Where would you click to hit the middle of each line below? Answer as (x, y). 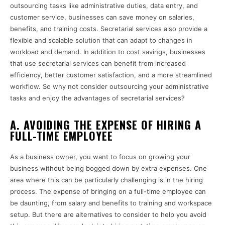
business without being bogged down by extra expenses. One (108, 168)
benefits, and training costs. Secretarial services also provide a (109, 29)
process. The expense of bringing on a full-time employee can (108, 192)
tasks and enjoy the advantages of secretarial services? (97, 98)
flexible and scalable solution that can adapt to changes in (101, 40)
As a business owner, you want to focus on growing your (100, 157)
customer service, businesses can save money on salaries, (102, 17)
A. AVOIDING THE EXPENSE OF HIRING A (106, 125)
